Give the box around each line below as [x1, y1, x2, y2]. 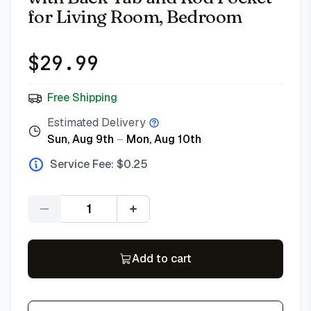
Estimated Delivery [47, 115, 146, 130]
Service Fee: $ [50, 157, 124, 171]
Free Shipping [47, 90, 117, 105]
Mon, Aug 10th [126, 132, 201, 146]
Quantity [87, 208, 131, 224]
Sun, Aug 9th [47, 132, 114, 146]
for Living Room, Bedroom [28, 6, 242, 28]
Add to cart [132, 251, 192, 266]
